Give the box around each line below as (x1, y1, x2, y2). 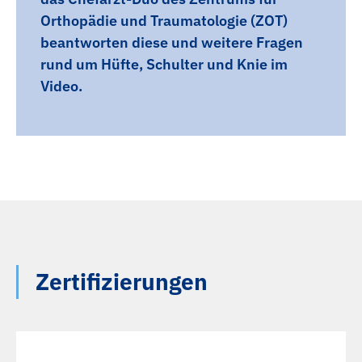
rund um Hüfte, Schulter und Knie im (40, 54, 288, 74)
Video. (40, 76, 82, 95)
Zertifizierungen (36, 266, 208, 297)
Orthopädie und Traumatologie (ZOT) (40, 11, 288, 30)
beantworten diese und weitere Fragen (40, 32, 303, 52)
